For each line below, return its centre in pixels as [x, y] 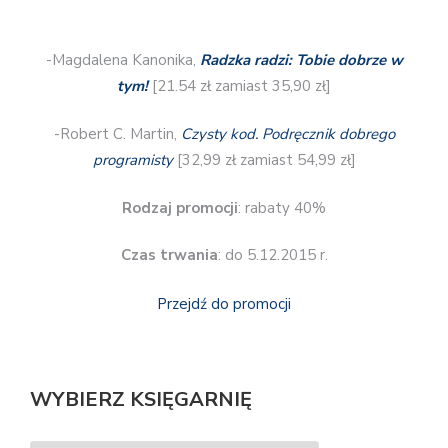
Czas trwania [169, 255]
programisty [132, 160]
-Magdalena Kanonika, [122, 59]
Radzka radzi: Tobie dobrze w [301, 59]
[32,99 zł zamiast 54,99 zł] [264, 160]
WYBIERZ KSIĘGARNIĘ [141, 400]
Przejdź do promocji [224, 303]
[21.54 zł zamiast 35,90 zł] [241, 85]
